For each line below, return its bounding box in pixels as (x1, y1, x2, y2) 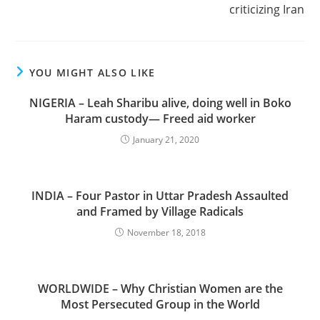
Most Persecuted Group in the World (60, 296, 260, 312)
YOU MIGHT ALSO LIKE (29, 66, 156, 79)
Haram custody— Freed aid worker (64, 111, 256, 126)
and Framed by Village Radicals (76, 204, 244, 219)
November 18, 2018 (126, 226, 206, 239)
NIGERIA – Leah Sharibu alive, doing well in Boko (29, 95, 291, 111)
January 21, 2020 (133, 134, 199, 146)
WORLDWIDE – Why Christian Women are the (37, 281, 283, 296)
